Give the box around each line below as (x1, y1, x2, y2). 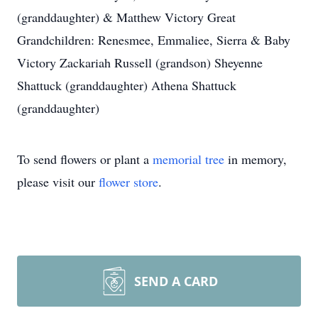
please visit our (17, 173, 99, 190)
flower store (99, 173, 158, 190)
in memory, (224, 150, 287, 168)
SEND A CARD (134, 273, 218, 290)
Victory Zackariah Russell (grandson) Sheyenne (17, 54, 263, 71)
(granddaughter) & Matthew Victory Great (17, 9, 236, 26)
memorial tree (153, 150, 224, 168)
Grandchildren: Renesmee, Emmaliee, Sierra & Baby (17, 31, 290, 48)
